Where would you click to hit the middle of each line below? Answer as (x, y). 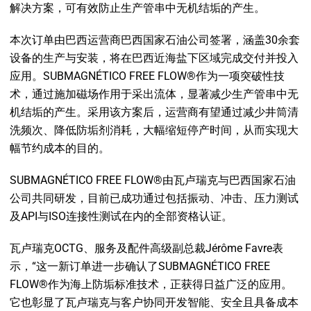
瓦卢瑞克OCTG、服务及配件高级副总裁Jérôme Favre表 (146, 248)
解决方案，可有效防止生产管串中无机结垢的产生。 (137, 8)
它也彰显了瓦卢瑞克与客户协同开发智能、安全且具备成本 (154, 302)
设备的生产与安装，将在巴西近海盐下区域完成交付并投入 (154, 58)
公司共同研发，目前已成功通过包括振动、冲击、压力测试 (154, 198)
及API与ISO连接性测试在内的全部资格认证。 (121, 216)
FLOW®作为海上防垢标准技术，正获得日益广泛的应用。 (151, 284)
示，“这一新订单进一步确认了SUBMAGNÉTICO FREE (140, 266)
